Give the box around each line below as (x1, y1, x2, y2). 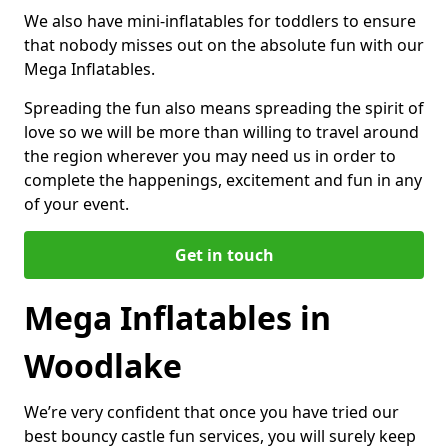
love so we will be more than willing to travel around (24, 120, 419, 143)
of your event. (24, 192, 129, 215)
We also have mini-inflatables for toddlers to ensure (24, 9, 416, 32)
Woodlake (24, 343, 182, 387)
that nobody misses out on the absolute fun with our (24, 33, 424, 56)
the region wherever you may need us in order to (24, 144, 396, 167)
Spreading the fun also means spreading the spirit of (24, 96, 424, 119)
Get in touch (174, 243, 274, 266)
